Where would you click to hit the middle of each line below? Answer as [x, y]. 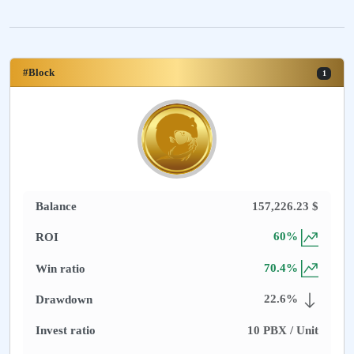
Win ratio [60, 268]
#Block [39, 73]
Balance [56, 207]
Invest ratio [66, 330]
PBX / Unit [289, 330]
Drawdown [64, 300]
